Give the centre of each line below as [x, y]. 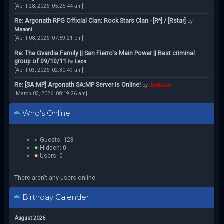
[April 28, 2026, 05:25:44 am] [49, 6]
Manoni [23, 30]
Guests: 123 [56, 139]
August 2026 [30, 218]
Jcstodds [160, 85]
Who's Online [45, 114]
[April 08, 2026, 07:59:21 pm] [49, 38]
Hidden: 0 [52, 147]
